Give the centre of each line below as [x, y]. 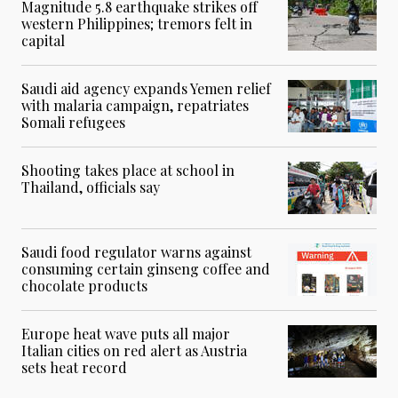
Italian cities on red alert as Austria [134, 351]
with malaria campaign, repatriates [135, 106]
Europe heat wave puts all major [126, 334]
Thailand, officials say [91, 187]
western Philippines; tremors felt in [137, 24]
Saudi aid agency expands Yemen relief [146, 89]
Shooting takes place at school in [128, 171]
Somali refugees [73, 123]
